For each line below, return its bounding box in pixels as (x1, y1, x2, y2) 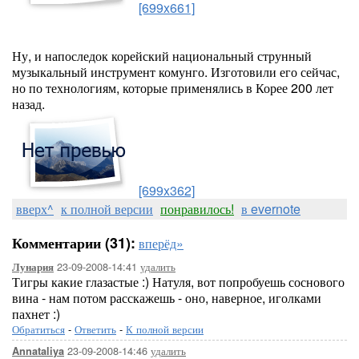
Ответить (75, 321, 116, 337)
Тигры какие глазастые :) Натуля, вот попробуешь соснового (12, 272, 345, 291)
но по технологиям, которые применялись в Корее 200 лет (12, 79, 333, 97)
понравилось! (160, 200, 234, 218)
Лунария (12, 260, 54, 274)
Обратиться (12, 321, 65, 337)
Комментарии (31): (12, 232, 135, 253)
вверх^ (16, 200, 54, 218)
